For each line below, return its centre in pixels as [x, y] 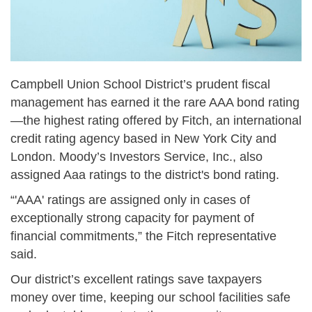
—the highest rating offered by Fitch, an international [156, 120]
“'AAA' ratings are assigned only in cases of [130, 200]
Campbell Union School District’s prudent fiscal [140, 84]
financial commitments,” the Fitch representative [143, 236]
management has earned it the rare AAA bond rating [155, 102]
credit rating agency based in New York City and [143, 138]
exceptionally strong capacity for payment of [132, 218]
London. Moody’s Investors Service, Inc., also [136, 156]
